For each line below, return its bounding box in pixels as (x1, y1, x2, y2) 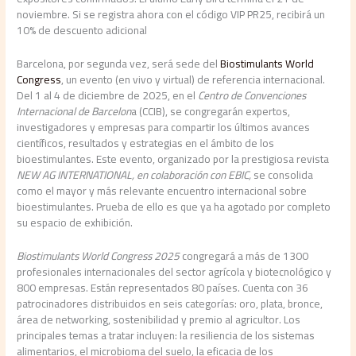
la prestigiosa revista (231, 148, 330, 169)
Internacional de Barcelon (17, 100, 132, 122)
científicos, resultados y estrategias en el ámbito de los (17, 132, 275, 153)
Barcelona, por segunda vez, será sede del (17, 52, 221, 74)
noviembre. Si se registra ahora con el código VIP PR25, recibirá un (17, 3, 326, 25)
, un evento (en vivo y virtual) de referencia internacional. (61, 68, 326, 90)
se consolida (251, 164, 314, 185)
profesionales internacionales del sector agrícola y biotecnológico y (17, 261, 332, 282)
